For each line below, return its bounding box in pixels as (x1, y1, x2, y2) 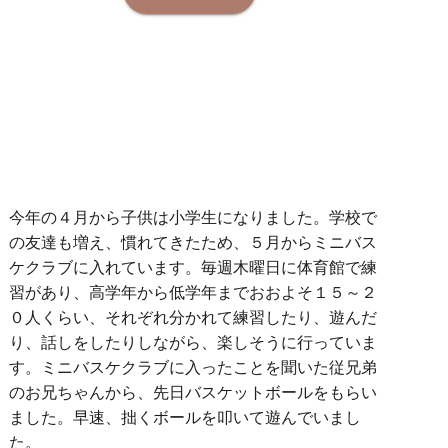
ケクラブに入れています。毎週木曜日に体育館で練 (9, 259, 378, 277)
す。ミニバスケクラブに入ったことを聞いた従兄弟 (9, 359, 378, 377)
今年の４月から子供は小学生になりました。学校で (9, 209, 378, 227)
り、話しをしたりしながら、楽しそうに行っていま (9, 334, 378, 352)
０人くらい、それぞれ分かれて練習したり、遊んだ (9, 309, 378, 327)
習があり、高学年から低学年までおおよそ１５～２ (9, 284, 378, 302)
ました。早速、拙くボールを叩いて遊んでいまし (9, 409, 362, 427)
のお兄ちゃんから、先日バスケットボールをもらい (9, 384, 378, 402)
